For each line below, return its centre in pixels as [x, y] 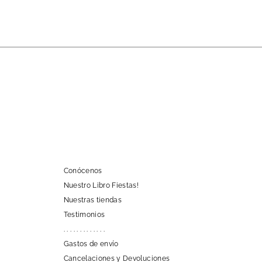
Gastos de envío [91, 244]
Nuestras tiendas [93, 200]
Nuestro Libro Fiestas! [101, 185]
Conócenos [83, 170]
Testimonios [84, 214]
